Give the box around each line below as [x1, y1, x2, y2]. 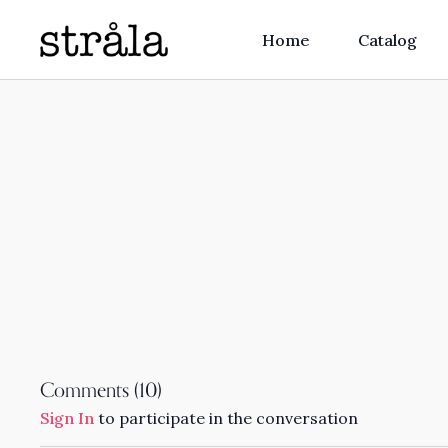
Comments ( [40, 381, 140, 402]
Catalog [357, 30, 417, 50]
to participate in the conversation [94, 408, 359, 428]
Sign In [40, 408, 95, 428]
